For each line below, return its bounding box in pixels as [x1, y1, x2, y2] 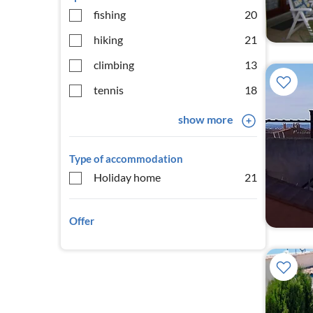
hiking [94, 33, 123, 46]
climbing [94, 58, 134, 71]
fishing [94, 8, 126, 21]
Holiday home [94, 170, 161, 184]
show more [177, 112, 233, 126]
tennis [94, 83, 124, 96]
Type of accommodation [69, 152, 183, 165]
